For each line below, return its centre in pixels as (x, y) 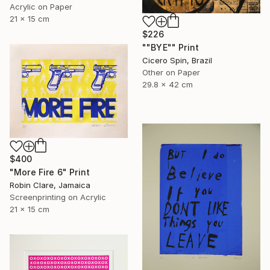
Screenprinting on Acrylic (58, 197)
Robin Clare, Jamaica (50, 185)
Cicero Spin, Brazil (177, 61)
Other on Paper (171, 73)
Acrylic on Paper (41, 6)
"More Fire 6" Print (50, 172)
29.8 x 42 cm (168, 85)
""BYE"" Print (171, 48)
